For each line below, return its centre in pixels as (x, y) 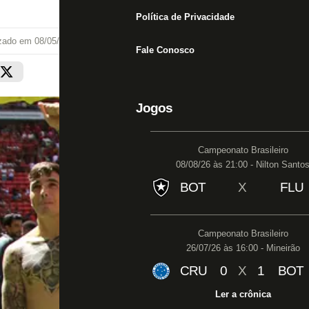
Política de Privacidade (185, 17)
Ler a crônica (243, 294)
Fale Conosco (165, 50)
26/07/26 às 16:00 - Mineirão (243, 248)
